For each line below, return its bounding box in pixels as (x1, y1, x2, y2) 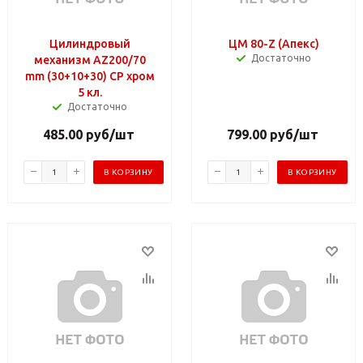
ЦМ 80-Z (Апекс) (228, 36, 319, 50)
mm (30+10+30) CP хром (25, 69, 155, 83)
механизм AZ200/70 (34, 53, 146, 66)
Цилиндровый (49, 36, 130, 50)
